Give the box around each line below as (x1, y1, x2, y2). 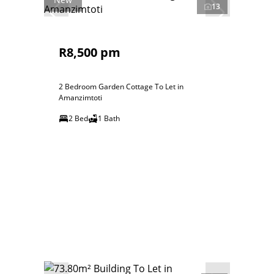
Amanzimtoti (59, 92, 102, 103)
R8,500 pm (59, 44, 120, 61)
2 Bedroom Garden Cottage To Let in (59, 81, 183, 92)
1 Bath (98, 113, 120, 124)
